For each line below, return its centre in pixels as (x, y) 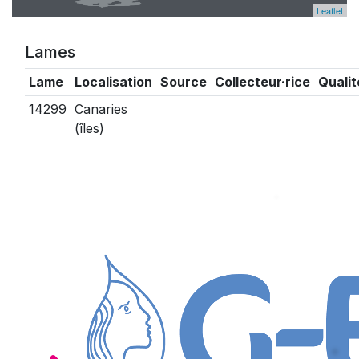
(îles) (89, 128)
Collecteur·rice (262, 82)
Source (183, 82)
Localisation (113, 82)
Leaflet (330, 10)
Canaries (101, 109)
